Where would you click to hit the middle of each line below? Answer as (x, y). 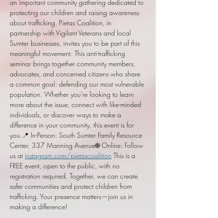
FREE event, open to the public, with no (66, 165)
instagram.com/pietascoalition (68, 155)
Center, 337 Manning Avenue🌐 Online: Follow (77, 145)
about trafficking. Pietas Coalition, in (62, 22)
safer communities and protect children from (72, 186)
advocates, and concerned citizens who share (76, 73)
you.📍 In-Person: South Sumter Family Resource (77, 135)
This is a (124, 155)
